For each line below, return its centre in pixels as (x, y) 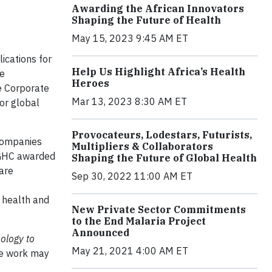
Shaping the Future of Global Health (164, 158)
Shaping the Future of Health (146, 20)
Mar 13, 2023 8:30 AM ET (129, 101)
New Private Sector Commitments (159, 209)
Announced (100, 233)
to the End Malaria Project (139, 221)
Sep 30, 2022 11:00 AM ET (132, 176)
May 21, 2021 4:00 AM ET (130, 251)
